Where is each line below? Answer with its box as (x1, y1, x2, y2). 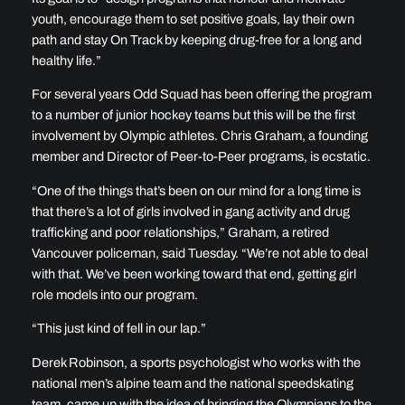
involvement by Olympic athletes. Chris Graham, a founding (31, 128, 368, 144)
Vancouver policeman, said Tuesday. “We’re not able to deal (31, 245, 368, 260)
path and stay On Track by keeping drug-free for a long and (31, 32, 362, 47)
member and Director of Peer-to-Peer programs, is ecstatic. (31, 149, 371, 165)
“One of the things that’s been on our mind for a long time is (31, 183, 361, 198)
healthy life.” (31, 52, 101, 68)
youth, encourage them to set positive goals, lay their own (31, 11, 354, 26)
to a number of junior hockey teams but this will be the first (31, 108, 355, 123)
